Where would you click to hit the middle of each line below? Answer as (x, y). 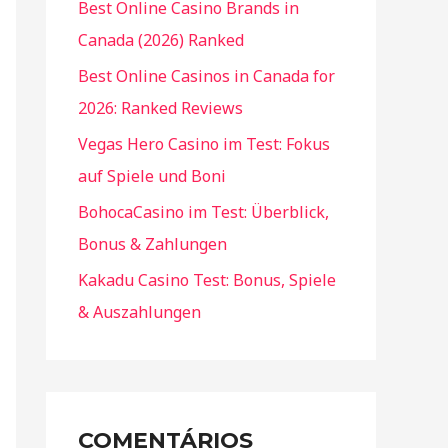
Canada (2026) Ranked (161, 40)
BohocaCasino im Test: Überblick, (203, 212)
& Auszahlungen (139, 312)
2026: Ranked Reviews (160, 108)
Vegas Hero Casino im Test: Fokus (204, 144)
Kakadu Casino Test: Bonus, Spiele (207, 280)
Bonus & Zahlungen (152, 244)
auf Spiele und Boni (152, 176)
